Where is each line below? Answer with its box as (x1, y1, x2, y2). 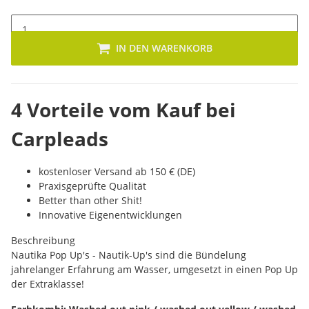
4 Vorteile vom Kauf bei (11, 97, 236, 123)
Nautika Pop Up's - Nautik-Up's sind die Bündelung (11, 248, 246, 261)
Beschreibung (11, 234, 75, 247)
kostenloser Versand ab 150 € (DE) (39, 165, 195, 178)
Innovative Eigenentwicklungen (39, 208, 182, 221)
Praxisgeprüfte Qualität (39, 179, 146, 192)
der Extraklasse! (11, 277, 84, 290)
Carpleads (11, 126, 108, 152)
